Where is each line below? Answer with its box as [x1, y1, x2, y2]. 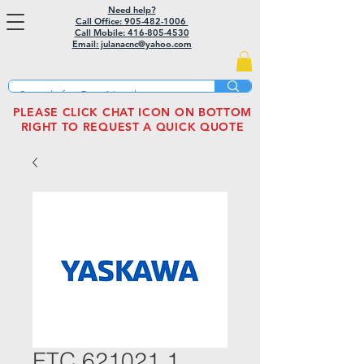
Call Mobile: [74, 27, 128, 38]
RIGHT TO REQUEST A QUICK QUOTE [20, 119, 245, 135]
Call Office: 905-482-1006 [75, 15, 188, 27]
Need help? [107, 4, 156, 15]
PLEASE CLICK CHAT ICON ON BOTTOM [12, 105, 253, 120]
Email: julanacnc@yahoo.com [71, 38, 192, 50]
